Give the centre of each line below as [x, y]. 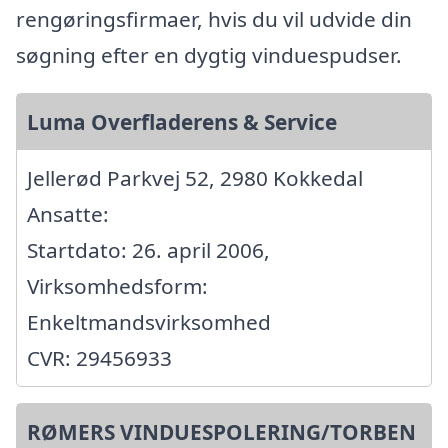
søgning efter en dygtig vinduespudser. [209, 55]
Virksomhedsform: [117, 286]
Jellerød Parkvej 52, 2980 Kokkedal [195, 178]
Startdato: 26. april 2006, [148, 250]
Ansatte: [68, 214]
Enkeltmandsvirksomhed [149, 322]
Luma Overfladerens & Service [182, 122]
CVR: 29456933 [99, 358]
